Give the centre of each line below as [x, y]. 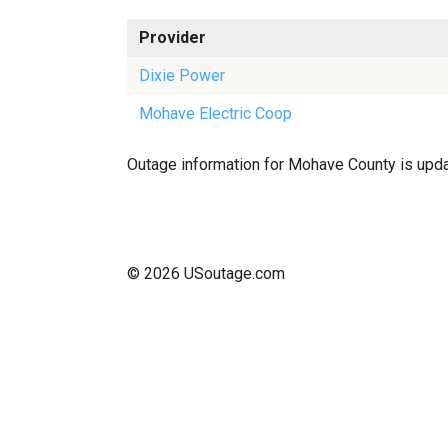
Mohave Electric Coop [215, 113]
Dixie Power [182, 75]
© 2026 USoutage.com [206, 273]
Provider [172, 37]
